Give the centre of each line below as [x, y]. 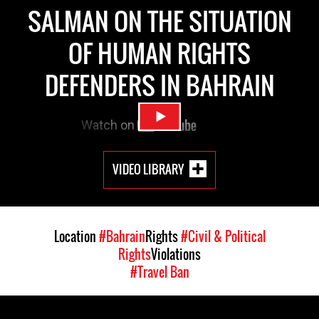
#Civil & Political [223, 236]
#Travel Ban [159, 272]
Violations [176, 254]
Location [76, 236]
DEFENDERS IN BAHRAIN [159, 85]
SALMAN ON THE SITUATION [159, 21]
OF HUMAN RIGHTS [159, 53]
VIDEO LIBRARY [148, 169]
